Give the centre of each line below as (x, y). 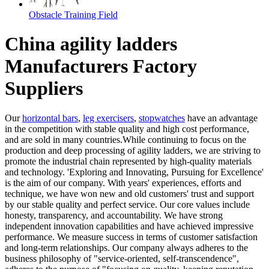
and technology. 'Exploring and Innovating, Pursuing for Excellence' (134, 172)
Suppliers (44, 89)
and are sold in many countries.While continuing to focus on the (125, 139)
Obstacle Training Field (73, 15)
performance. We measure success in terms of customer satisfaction (131, 237)
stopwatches (162, 118)
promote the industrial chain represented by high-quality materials (128, 161)
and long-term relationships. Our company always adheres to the (126, 247)
